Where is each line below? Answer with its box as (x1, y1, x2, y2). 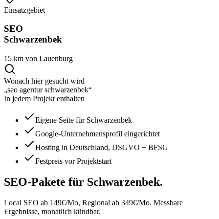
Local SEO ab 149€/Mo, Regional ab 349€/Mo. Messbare (4, 198, 183, 207)
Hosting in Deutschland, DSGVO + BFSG (35, 143, 168, 152)
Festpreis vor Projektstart (35, 157, 111, 166)
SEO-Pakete (4, 175, 66, 188)
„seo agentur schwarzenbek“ (4, 86, 92, 94)
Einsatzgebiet (4, 5, 45, 14)
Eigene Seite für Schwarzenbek (35, 116, 132, 125)
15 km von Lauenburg (4, 54, 73, 63)
